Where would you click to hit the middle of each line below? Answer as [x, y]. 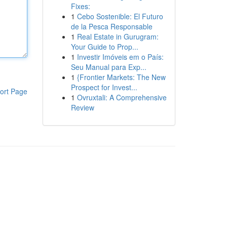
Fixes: [80, 6]
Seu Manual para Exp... [108, 67]
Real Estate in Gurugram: [118, 36]
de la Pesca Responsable [111, 26]
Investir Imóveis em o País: [120, 57]
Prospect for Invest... [104, 87]
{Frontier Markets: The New [121, 77]
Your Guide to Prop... [104, 47]
